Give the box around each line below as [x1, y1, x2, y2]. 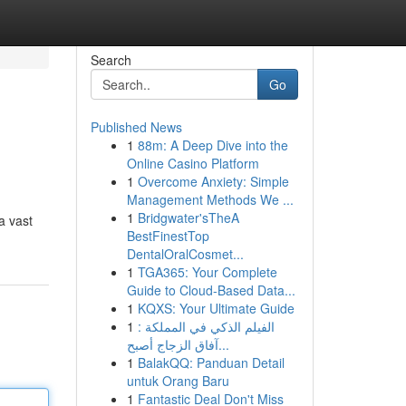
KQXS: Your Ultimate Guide [137, 299, 295, 317]
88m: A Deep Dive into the [137, 136, 288, 154]
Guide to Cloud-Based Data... [126, 281, 295, 299]
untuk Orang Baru [126, 372, 229, 390]
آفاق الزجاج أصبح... [217, 335, 229, 353]
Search [90, 51, 131, 69]
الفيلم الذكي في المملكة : [137, 317, 275, 335]
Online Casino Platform [126, 154, 259, 172]
